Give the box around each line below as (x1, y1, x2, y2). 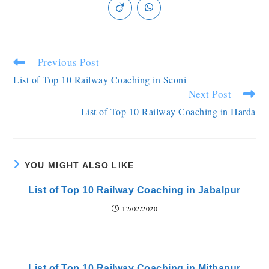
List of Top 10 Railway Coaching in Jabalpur (28, 185, 241, 195)
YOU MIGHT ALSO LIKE (24, 160, 134, 170)
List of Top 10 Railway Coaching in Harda (80, 105, 256, 118)
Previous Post (37, 55, 100, 69)
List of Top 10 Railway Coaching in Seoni (13, 73, 187, 86)
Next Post (188, 87, 232, 101)
